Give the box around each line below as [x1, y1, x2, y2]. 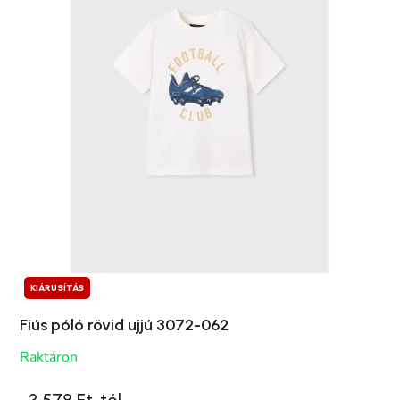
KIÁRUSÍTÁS [30, 282, 84, 295]
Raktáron [20, 347, 78, 368]
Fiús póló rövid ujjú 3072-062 [20, 315, 229, 336]
